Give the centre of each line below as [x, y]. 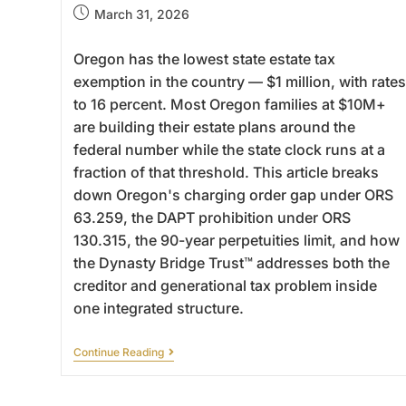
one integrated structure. [158, 309]
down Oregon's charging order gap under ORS [233, 195]
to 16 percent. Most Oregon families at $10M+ [229, 105]
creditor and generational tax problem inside [225, 286]
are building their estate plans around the [214, 127]
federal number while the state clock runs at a [229, 150]
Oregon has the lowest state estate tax [204, 59]
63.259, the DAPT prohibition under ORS [212, 218]
